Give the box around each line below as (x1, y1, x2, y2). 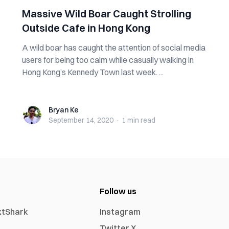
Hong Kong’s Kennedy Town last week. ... (21, 67, 164, 77)
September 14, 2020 (48, 116, 113, 125)
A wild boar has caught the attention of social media (21, 42, 205, 53)
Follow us (100, 186, 137, 196)
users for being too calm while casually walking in (21, 55, 194, 65)
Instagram (100, 207, 141, 217)
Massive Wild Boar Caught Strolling (21, 7, 191, 20)
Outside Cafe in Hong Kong (21, 21, 150, 34)
